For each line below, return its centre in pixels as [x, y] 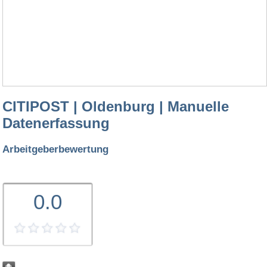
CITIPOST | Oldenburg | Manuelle [116, 107]
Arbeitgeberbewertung [55, 149]
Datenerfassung [56, 123]
